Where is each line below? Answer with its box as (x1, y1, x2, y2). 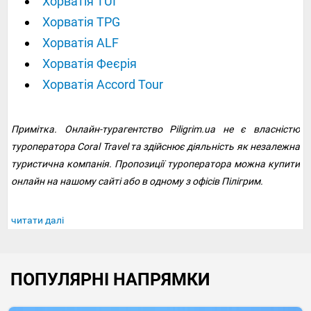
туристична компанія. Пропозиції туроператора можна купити (11, 158, 300, 170)
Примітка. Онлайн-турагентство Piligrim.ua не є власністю (11, 124, 300, 135)
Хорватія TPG (42, 15, 120, 30)
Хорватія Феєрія (42, 56, 137, 72)
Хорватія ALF (42, 35, 119, 51)
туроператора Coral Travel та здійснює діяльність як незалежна (11, 141, 300, 153)
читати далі (11, 215, 64, 226)
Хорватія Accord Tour (42, 77, 163, 92)
